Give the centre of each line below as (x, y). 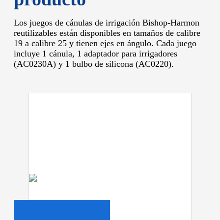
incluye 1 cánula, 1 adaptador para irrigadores (96, 53)
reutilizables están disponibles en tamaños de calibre (107, 33)
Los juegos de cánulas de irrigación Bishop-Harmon (107, 22)
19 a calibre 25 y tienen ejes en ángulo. (85, 43)
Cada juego (176, 43)
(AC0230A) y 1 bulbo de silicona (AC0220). (94, 64)
